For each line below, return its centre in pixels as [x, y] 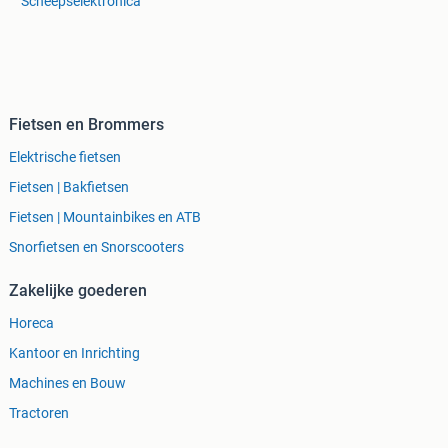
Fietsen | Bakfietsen [69, 187]
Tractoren [39, 413]
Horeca [31, 323]
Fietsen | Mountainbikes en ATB [105, 217]
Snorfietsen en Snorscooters [96, 247]
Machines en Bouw [67, 383]
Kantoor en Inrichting [74, 353]
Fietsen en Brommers [86, 125]
